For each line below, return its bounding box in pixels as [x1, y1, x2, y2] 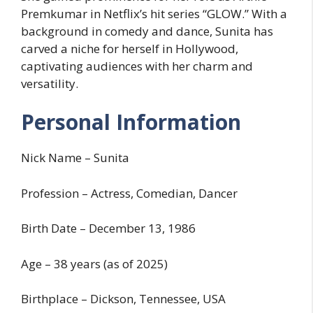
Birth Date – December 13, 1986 [21, 220, 196, 237]
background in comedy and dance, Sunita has [21, 22, 273, 39]
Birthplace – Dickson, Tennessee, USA [21, 291, 226, 307]
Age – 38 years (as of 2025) [21, 255, 168, 272]
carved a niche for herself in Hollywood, [21, 40, 238, 57]
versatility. [21, 75, 78, 92]
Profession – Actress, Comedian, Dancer [21, 184, 238, 201]
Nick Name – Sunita [21, 150, 129, 166]
